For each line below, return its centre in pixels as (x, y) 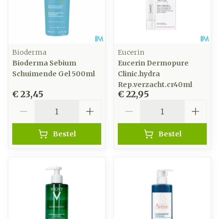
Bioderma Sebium (44, 63)
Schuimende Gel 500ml (54, 74)
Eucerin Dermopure (153, 63)
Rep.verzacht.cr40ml (155, 85)
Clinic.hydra (139, 74)
